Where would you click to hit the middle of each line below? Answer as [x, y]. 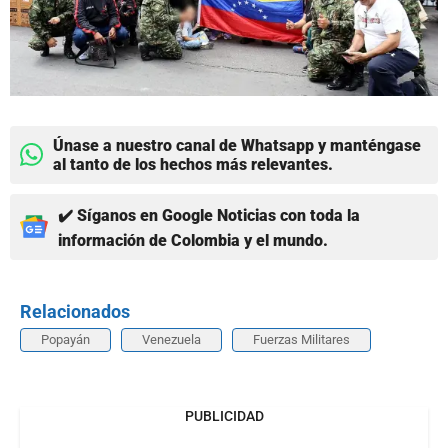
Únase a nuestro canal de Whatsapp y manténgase [237, 145]
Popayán [65, 339]
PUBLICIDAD [224, 415]
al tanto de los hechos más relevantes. [193, 164]
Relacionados [75, 311]
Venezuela [171, 339]
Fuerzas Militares [301, 339]
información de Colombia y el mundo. [193, 240]
